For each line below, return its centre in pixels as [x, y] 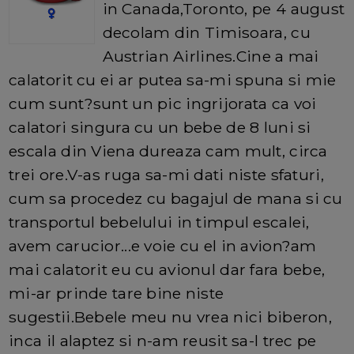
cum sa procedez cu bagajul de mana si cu [176, 199]
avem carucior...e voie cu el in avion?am [163, 246]
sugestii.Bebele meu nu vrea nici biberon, [171, 317]
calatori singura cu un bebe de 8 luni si [160, 128]
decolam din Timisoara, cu [206, 33]
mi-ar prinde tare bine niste [117, 294]
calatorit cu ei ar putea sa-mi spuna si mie [173, 80]
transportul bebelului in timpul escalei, [159, 222]
